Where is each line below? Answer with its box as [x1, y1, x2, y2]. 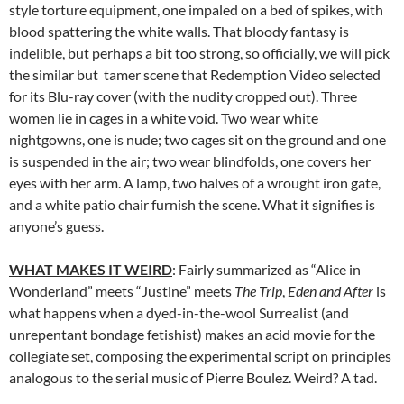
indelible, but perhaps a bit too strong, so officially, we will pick [9, 43, 390, 61]
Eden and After [288, 281, 373, 299]
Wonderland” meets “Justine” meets [9, 281, 234, 299]
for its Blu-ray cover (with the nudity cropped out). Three [9, 87, 357, 105]
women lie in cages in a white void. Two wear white [9, 108, 318, 126]
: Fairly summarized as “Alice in [172, 260, 361, 278]
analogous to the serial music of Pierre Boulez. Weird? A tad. [9, 368, 377, 386]
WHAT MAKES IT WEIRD [9, 260, 172, 278]
